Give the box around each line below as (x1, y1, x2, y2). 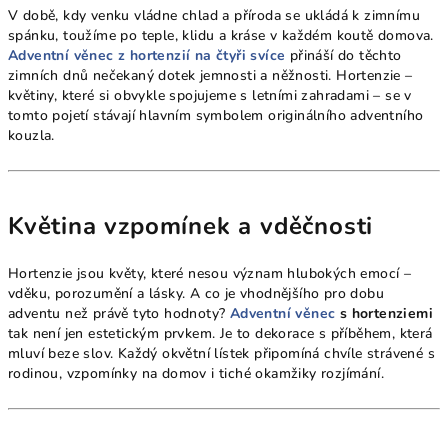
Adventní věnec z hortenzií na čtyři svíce (8, 45, 286, 65)
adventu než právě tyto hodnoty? (8, 303, 230, 323)
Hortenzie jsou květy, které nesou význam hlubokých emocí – (8, 263, 412, 283)
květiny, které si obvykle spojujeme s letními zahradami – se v (8, 85, 412, 105)
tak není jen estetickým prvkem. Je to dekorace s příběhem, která (8, 323, 433, 343)
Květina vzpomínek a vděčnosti (8, 209, 374, 242)
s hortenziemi (335, 303, 434, 323)
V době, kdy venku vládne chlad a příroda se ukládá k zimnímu (8, 5, 420, 25)
